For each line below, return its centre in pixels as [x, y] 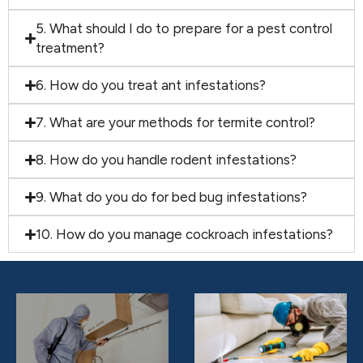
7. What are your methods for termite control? [176, 123]
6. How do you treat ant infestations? [151, 85]
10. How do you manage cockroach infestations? [185, 235]
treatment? [70, 48]
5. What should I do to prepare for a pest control [184, 29]
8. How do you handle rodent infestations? [167, 160]
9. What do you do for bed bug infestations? [172, 197]
